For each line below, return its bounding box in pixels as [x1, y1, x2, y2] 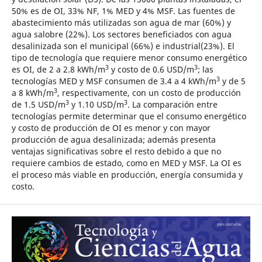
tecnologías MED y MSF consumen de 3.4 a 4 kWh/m [11, 75, 216, 87]
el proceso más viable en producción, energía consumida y [11, 168, 243, 180]
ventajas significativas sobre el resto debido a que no [11, 145, 221, 157]
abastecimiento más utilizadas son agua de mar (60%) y [11, 16, 231, 28]
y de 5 [219, 75, 246, 87]
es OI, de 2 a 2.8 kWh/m [11, 63, 105, 75]
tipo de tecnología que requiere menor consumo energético [11, 51, 247, 63]
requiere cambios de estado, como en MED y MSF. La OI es [11, 157, 242, 168]
